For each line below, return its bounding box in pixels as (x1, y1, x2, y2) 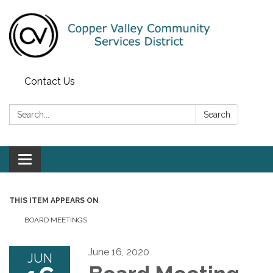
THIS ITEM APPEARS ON (9, 196, 99, 205)
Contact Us (24, 75, 75, 87)
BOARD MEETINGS (24, 215, 87, 224)
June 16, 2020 (88, 246, 149, 258)
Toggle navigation (24, 154, 105, 166)
